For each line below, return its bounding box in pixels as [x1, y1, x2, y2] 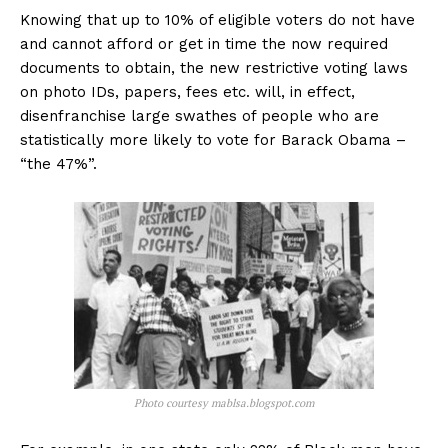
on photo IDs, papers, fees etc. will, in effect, [20, 83, 355, 102]
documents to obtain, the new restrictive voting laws [20, 59, 408, 78]
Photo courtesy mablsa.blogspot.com [134, 396, 314, 411]
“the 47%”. [20, 155, 97, 174]
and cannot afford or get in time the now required [20, 35, 388, 54]
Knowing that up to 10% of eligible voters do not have [20, 11, 415, 30]
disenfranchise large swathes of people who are [20, 107, 379, 126]
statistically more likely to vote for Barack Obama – [20, 131, 406, 150]
